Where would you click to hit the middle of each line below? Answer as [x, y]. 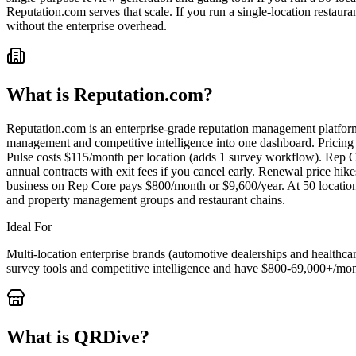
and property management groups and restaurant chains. [146, 199]
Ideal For [29, 226]
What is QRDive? [78, 337]
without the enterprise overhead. [87, 25]
